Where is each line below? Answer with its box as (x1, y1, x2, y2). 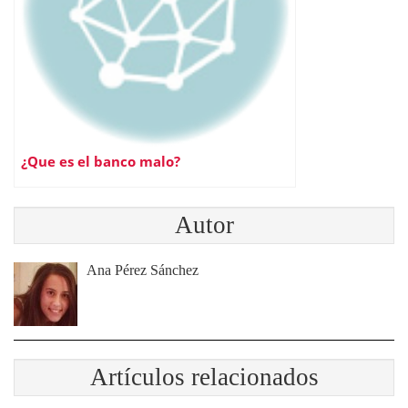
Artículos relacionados (89, 363, 319, 391)
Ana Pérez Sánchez (87, 262, 199, 278)
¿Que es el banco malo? (21, 152, 180, 171)
